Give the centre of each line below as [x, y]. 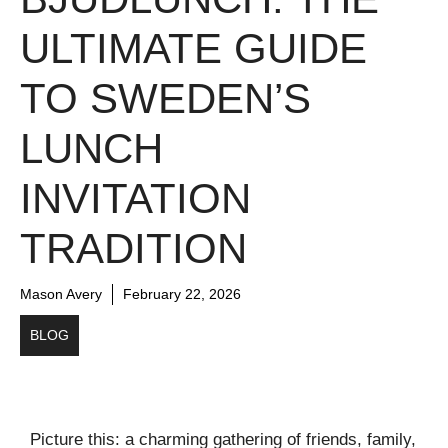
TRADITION [133, 248]
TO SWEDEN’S [165, 98]
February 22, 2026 [182, 293]
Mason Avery [61, 293]
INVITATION [135, 198]
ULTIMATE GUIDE [193, 48]
